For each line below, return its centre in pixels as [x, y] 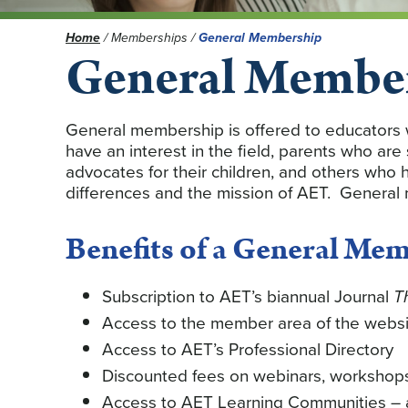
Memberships [151, 37]
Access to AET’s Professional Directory [248, 349]
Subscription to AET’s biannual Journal [248, 296]
